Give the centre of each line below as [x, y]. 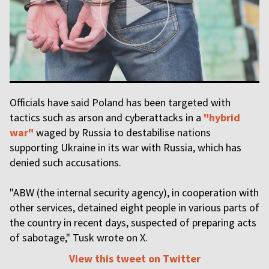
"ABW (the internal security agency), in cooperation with [134, 192]
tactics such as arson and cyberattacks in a [107, 117]
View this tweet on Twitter [134, 258]
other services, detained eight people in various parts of [134, 207]
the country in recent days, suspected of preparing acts [133, 222]
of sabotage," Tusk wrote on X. [79, 237]
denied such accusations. [65, 162]
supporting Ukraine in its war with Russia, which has [125, 147]
